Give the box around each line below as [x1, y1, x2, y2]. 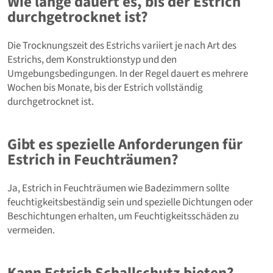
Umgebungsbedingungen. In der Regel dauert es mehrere [7, 66, 248, 81]
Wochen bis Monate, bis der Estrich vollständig [7, 80, 203, 95]
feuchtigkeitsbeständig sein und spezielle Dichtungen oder [7, 194, 253, 210]
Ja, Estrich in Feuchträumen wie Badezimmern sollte [7, 180, 229, 196]
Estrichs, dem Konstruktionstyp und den [7, 52, 177, 67]
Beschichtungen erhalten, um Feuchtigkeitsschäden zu [7, 208, 239, 224]
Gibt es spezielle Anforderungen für [7, 133, 243, 155]
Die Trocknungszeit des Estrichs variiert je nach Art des [7, 38, 236, 53]
